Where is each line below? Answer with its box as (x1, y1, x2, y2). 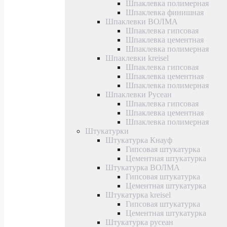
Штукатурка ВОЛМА (105, 163, 180, 172)
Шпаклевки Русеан (105, 90, 172, 99)
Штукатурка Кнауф (105, 135, 172, 144)
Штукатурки (85, 126, 129, 135)
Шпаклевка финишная (126, 8, 204, 17)
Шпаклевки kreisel (105, 53, 169, 62)
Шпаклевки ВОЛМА (105, 17, 178, 26)
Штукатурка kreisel (105, 190, 171, 199)
